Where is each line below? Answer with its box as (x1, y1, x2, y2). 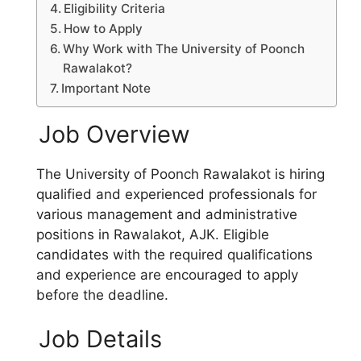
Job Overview (39, 119, 190, 148)
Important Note (61, 80, 151, 96)
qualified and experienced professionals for (36, 185, 317, 202)
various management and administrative (36, 205, 297, 222)
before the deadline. (36, 286, 168, 303)
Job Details (39, 325, 162, 353)
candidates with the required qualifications (36, 246, 313, 263)
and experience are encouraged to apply (36, 266, 298, 283)
